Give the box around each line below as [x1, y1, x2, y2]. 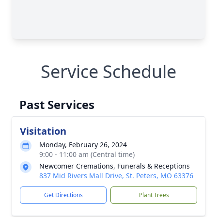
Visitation [20, 124, 66, 138]
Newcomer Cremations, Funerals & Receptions [39, 161, 190, 170]
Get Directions [44, 191, 83, 199]
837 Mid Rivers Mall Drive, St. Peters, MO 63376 [39, 171, 193, 180]
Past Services [19, 96, 94, 112]
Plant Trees [139, 191, 169, 199]
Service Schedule [41, 60, 176, 83]
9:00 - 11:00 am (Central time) [39, 150, 135, 159]
